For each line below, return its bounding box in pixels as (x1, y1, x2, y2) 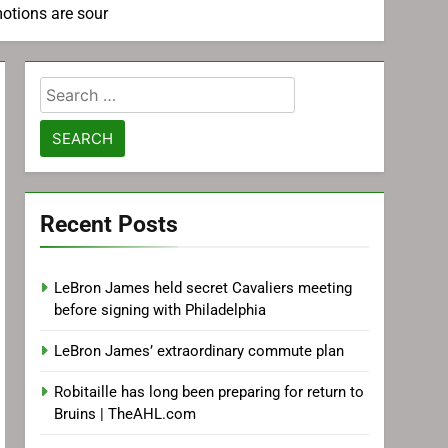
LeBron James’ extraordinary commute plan (54, 342, 345, 360)
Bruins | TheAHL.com (54, 405, 197, 423)
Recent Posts (40, 210, 179, 238)
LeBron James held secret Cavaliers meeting (54, 279, 353, 297)
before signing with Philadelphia (54, 301, 267, 319)
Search (39, 79, 97, 100)
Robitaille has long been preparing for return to (54, 383, 365, 401)
